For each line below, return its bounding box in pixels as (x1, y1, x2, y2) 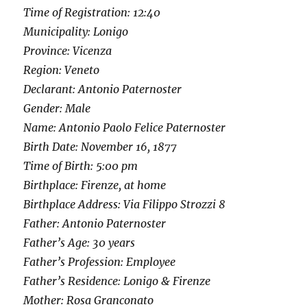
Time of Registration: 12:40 (23, 5, 161, 20)
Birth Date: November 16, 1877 (23, 140, 177, 154)
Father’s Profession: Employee (23, 255, 176, 269)
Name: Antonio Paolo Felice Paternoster (23, 121, 226, 135)
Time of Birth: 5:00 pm (23, 159, 138, 173)
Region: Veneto (23, 63, 100, 77)
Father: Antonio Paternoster (23, 217, 167, 231)
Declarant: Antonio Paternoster (23, 82, 182, 97)
